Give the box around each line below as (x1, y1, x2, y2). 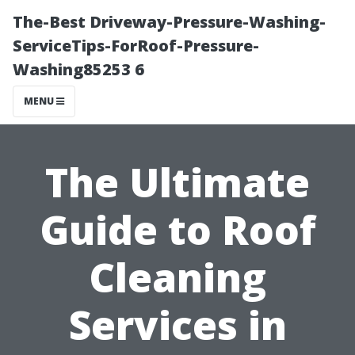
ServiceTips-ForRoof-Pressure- (13, 35, 259, 56)
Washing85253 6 (13, 59, 144, 80)
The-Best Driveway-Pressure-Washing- (13, 11, 326, 32)
